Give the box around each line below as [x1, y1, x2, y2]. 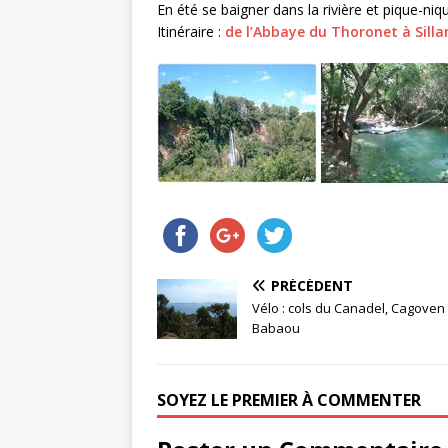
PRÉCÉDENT [271, 275, 353, 295]
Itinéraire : [157, 21, 225, 41]
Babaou [252, 318, 300, 337]
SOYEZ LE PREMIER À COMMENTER [157, 388, 421, 411]
